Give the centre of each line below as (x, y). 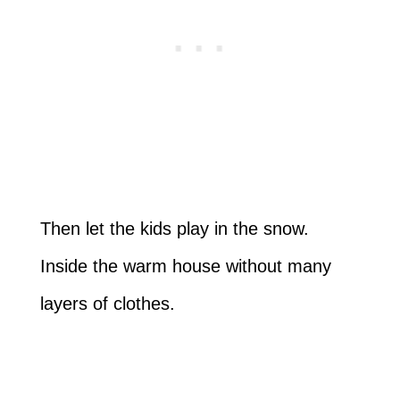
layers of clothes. (107, 304)
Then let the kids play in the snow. (174, 229)
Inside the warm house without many (185, 267)
